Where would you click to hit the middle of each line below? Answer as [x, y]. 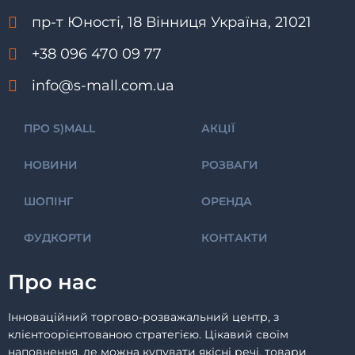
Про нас [52, 282]
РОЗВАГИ [230, 164]
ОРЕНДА [227, 201]
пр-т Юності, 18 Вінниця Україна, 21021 [172, 22]
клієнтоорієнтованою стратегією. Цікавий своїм [148, 334]
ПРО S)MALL [59, 128]
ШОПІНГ [48, 201]
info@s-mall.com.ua [103, 85]
